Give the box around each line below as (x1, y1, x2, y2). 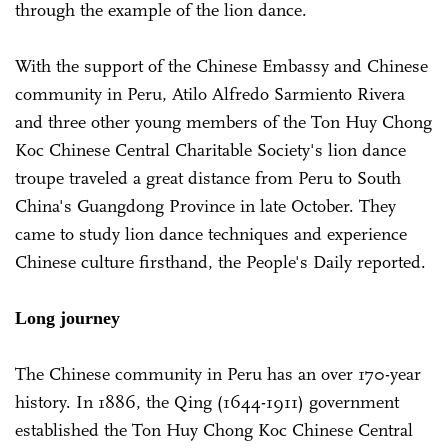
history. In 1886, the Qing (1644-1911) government (15, 390, 399, 413)
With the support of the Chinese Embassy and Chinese (15, 54, 428, 77)
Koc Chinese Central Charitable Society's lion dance (15, 138, 406, 161)
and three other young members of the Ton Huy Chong (15, 110, 432, 133)
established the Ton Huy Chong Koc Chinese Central (15, 418, 413, 441)
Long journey (15, 307, 120, 328)
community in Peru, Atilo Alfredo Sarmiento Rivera (15, 82, 405, 105)
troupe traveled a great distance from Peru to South (15, 166, 401, 189)
